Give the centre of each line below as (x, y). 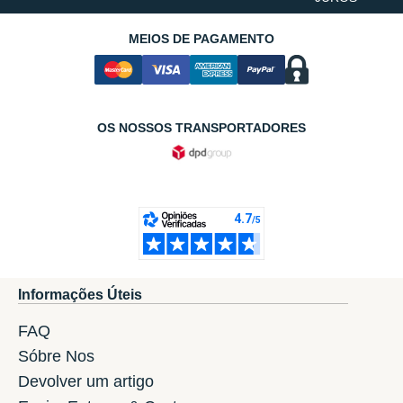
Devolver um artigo (86, 381)
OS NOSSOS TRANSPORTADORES (201, 128)
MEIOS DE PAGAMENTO (201, 39)
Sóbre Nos (56, 356)
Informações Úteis (80, 294)
